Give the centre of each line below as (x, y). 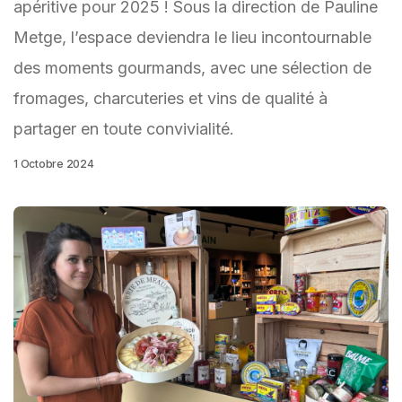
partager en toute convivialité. (124, 129)
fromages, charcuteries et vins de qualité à (170, 98)
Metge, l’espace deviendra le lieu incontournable (192, 37)
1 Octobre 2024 (54, 164)
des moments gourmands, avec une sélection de (192, 68)
